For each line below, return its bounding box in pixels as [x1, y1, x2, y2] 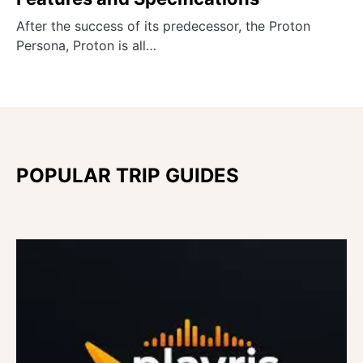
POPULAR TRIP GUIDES [16, 164, 239, 188]
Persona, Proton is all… [16, 37, 156, 54]
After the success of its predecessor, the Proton [16, 18, 310, 35]
